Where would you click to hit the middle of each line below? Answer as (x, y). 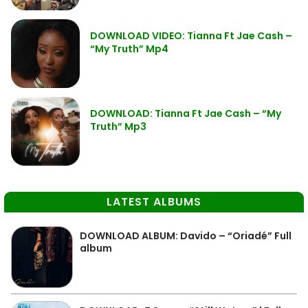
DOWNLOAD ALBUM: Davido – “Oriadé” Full (186, 235)
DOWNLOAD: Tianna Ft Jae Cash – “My (186, 113)
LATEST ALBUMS (154, 201)
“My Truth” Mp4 (129, 48)
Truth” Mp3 (118, 126)
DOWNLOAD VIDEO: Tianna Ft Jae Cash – (191, 35)
